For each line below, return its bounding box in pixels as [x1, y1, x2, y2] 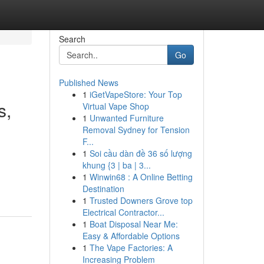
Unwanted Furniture [89, 112, 164, 124]
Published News [58, 77, 118, 88]
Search [58, 33, 85, 45]
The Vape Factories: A [89, 242, 173, 253]
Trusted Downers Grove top [89, 194, 193, 206]
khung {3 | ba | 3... [82, 159, 151, 171]
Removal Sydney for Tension [82, 124, 190, 136]
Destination [82, 183, 124, 194]
